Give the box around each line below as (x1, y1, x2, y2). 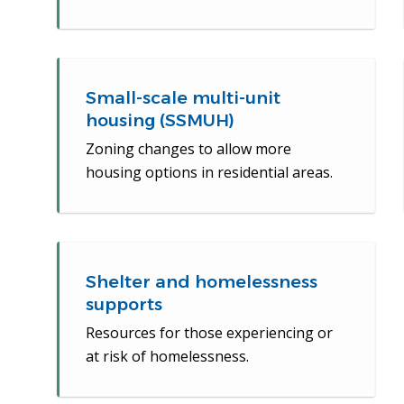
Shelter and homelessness (85, 271, 317, 293)
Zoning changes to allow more (85, 139, 291, 160)
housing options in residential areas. (85, 162, 333, 183)
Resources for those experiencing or (85, 323, 333, 344)
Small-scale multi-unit (85, 87, 280, 109)
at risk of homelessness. (85, 346, 249, 367)
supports (85, 294, 162, 316)
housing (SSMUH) (85, 110, 234, 132)
